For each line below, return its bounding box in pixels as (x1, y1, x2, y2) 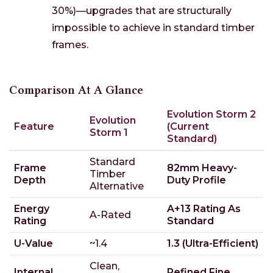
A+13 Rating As (167, 203, 241, 215)
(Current (167, 121, 209, 133)
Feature (14, 121, 54, 133)
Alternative (90, 180, 144, 193)
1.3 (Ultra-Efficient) (167, 238, 258, 250)
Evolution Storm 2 (167, 108, 256, 121)
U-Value (14, 238, 53, 250)
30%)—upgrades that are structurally (52, 5, 232, 17)
